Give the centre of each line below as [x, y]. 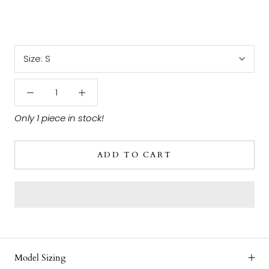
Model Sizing [40, 257]
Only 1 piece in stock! [59, 118]
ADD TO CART [134, 155]
